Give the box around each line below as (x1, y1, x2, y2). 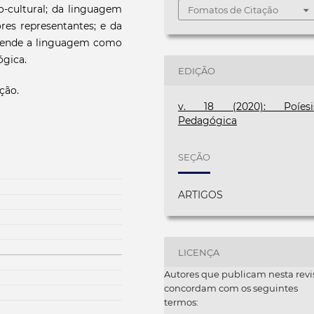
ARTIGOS (178, 189, 224, 202)
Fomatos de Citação (188, 4, 279, 16)
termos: (164, 296, 198, 308)
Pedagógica (178, 114, 238, 128)
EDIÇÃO (178, 64, 216, 76)
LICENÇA (178, 246, 220, 258)
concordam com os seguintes (164, 282, 298, 294)
